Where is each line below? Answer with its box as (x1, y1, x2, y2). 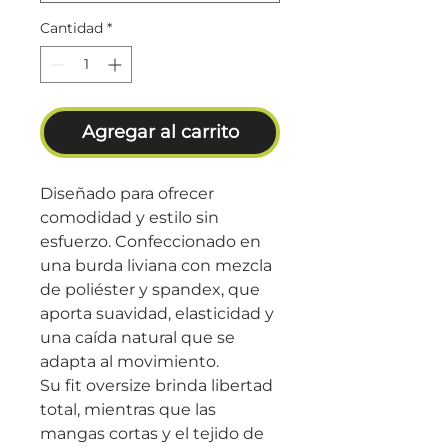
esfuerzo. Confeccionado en (40, 231, 261, 251)
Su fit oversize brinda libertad (40, 375, 273, 395)
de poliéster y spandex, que (40, 279, 260, 299)
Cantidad (40, 18, 103, 37)
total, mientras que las (40, 399, 216, 419)
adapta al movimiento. (40, 351, 219, 371)
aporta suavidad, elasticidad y (40, 303, 274, 323)
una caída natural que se (40, 327, 235, 347)
